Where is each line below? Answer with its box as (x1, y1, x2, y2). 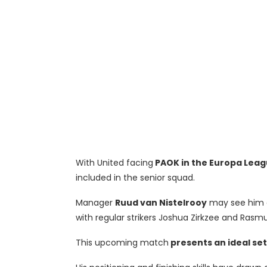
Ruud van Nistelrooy (115, 196, 207, 209)
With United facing (76, 156, 153, 169)
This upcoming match (76, 236, 169, 249)
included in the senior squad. (76, 171, 195, 184)
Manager (76, 196, 115, 209)
